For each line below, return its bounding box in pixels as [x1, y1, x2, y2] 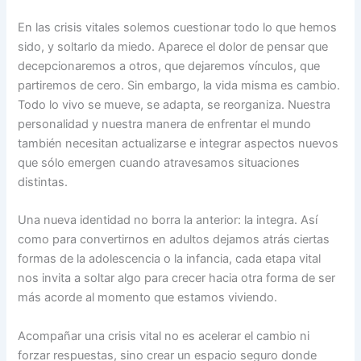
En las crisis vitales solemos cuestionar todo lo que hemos [18, 19, 338, 35]
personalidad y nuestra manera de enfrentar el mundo [18, 116, 312, 131]
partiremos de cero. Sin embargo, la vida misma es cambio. [18, 77, 341, 93]
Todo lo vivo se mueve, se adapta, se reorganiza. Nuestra [18, 97, 331, 112]
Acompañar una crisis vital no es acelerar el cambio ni [18, 328, 310, 343]
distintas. [18, 174, 68, 189]
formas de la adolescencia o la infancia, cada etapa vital [18, 251, 322, 267]
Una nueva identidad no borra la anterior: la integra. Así [18, 213, 318, 228]
